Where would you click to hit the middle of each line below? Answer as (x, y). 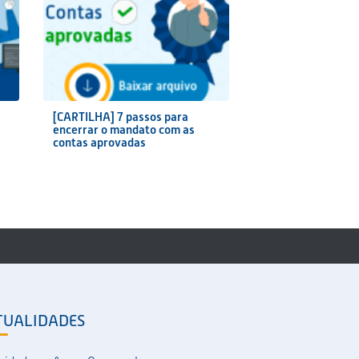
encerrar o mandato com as (123, 130)
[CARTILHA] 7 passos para (120, 117)
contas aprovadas (99, 143)
